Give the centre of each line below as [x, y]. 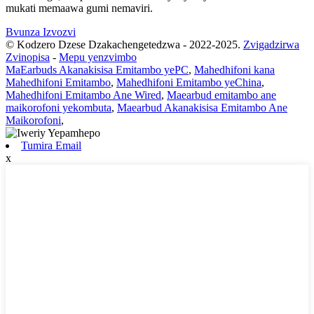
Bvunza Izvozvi [41, 32]
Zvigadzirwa [271, 45]
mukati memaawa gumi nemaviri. [79, 8]
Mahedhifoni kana [234, 70]
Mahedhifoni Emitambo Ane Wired [83, 95]
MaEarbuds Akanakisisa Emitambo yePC [97, 70]
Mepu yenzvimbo [98, 57]
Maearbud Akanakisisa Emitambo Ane [202, 108]
